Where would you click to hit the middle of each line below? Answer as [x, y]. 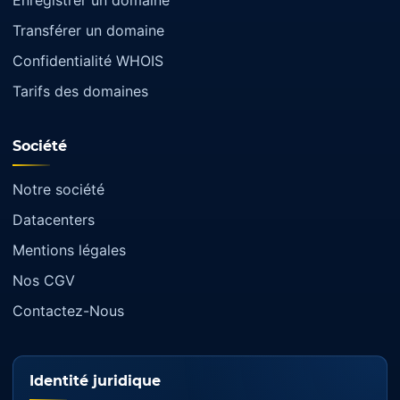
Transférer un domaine [88, 31]
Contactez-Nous [68, 311]
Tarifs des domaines [80, 92]
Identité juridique [95, 381]
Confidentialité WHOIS [88, 61]
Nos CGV [44, 281]
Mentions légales [69, 250]
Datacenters [54, 220]
